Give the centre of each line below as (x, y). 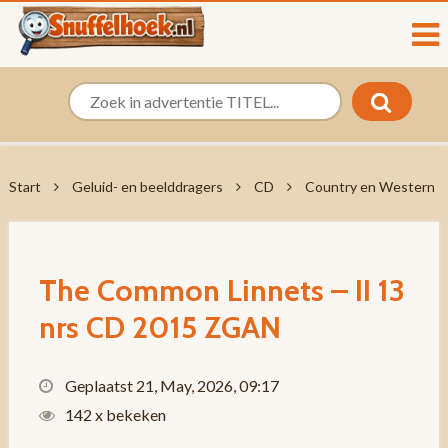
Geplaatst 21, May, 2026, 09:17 (170, 385)
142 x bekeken (113, 414)
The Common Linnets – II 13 (221, 290)
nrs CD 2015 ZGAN (159, 327)
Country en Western (369, 186)
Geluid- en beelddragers (147, 186)
